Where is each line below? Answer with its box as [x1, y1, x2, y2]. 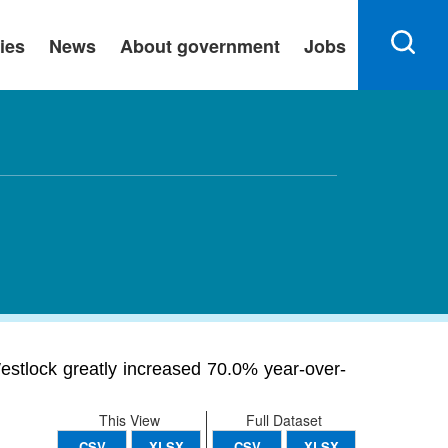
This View [98, 410, 160, 430]
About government [120, 33, 280, 59]
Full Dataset [246, 410, 322, 430]
